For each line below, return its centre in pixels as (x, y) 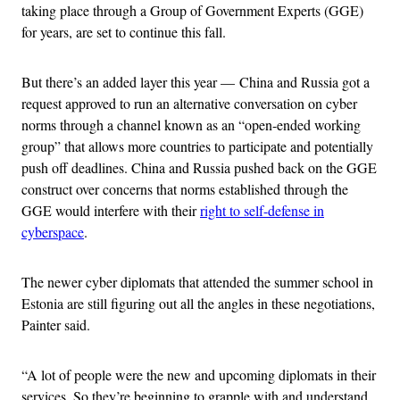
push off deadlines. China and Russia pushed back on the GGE (199, 167)
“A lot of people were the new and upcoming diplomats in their (199, 374)
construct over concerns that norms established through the (185, 188)
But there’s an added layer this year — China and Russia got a (196, 81)
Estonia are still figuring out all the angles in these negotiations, (198, 303)
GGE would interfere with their (111, 210)
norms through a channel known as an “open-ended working (191, 124)
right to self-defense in (262, 210)
